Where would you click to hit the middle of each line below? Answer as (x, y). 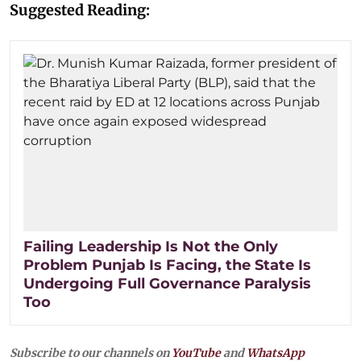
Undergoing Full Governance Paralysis (167, 283)
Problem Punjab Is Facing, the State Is (167, 265)
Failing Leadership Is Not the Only (151, 246)
